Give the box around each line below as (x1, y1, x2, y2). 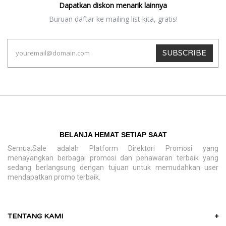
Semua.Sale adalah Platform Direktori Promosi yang (8, 144, 218, 152)
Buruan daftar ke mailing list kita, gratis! (48, 14, 178, 24)
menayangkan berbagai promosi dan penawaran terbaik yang (8, 153, 218, 162)
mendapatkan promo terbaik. (8, 173, 100, 181)
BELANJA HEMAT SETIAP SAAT (59, 130, 167, 139)
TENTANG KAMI (8, 211, 63, 220)
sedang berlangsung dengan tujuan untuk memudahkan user (8, 163, 218, 172)
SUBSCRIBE (162, 48, 206, 58)
